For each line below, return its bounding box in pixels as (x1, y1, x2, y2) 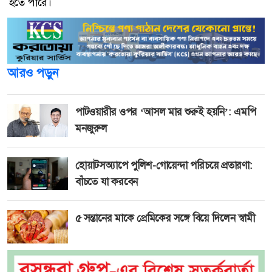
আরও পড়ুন (7, 65, 59, 81)
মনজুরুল (75, 121, 107, 135)
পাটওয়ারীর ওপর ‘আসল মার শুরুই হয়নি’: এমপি (75, 105, 256, 119)
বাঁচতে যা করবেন (75, 174, 138, 188)
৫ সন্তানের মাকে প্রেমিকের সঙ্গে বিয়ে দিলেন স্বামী (75, 211, 255, 225)
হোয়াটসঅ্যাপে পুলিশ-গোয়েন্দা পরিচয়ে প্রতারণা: (75, 158, 253, 172)
